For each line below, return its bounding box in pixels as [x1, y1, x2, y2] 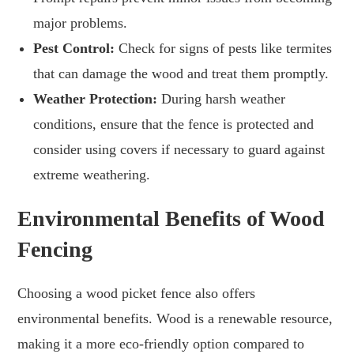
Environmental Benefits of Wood [17, 205, 326, 231]
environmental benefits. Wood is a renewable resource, [17, 310, 333, 326]
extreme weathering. [33, 166, 151, 183]
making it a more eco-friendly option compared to [17, 335, 305, 352]
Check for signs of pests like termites [115, 40, 333, 56]
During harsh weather [157, 90, 286, 107]
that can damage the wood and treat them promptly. [33, 65, 330, 81]
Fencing [17, 236, 93, 262]
